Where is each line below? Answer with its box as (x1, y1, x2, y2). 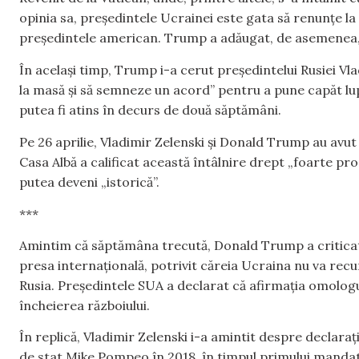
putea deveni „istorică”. (19, 174, 159, 191)
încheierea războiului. (19, 296, 150, 313)
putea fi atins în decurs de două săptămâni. (19, 101, 281, 118)
